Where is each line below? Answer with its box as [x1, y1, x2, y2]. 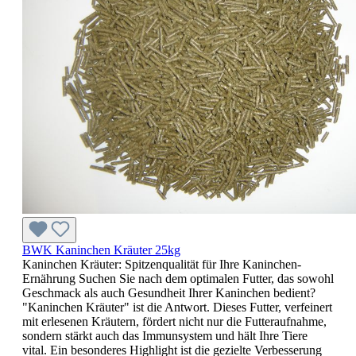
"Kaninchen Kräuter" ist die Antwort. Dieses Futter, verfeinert [22, 300, 332, 314]
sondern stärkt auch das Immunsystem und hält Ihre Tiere [22, 328, 308, 342]
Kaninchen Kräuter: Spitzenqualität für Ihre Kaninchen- [22, 257, 301, 271]
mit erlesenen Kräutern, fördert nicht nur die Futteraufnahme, [22, 314, 327, 328]
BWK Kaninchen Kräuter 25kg [22, 242, 180, 257]
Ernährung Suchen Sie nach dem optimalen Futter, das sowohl [22, 271, 334, 285]
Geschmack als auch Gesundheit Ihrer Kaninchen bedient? [22, 285, 315, 300]
